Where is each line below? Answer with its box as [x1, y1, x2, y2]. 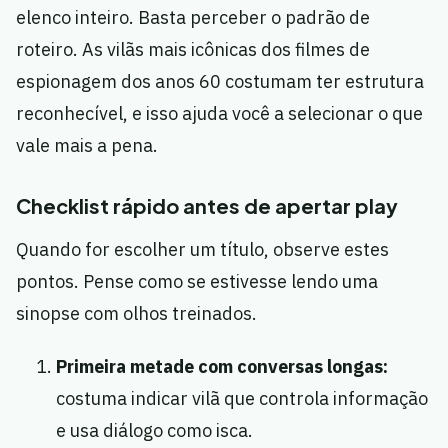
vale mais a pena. [16, 134, 158, 158]
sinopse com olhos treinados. [16, 302, 257, 326]
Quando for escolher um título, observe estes [16, 238, 389, 262]
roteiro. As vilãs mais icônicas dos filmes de [16, 38, 370, 62]
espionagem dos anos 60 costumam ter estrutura [16, 70, 424, 94]
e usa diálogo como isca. [56, 419, 253, 443]
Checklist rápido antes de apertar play [16, 193, 398, 219]
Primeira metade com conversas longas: [56, 355, 388, 379]
